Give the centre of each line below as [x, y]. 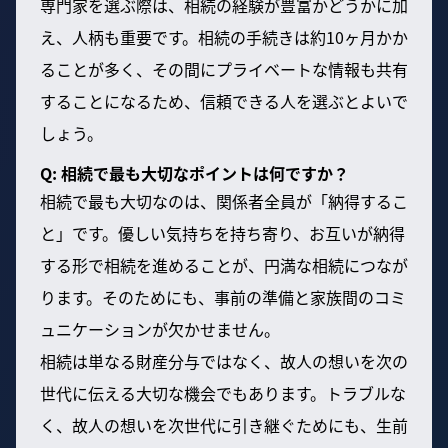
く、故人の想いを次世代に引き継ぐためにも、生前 [224, 424]
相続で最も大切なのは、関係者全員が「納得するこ [224, 200]
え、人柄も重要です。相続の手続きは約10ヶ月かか [224, 36]
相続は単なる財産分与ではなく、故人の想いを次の [224, 360]
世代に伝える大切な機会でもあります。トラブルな [223, 392]
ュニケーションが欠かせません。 [160, 328]
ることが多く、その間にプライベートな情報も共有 [224, 68]
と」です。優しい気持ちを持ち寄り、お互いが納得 [222, 232]
